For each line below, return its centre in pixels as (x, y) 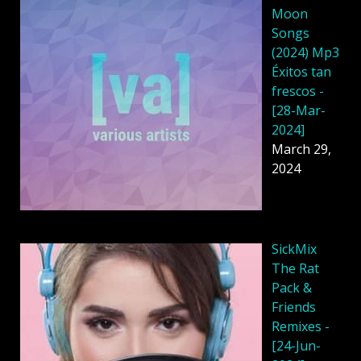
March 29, (301, 149)
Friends (294, 307)
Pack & (292, 288)
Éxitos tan (301, 71)
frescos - (298, 91)
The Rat (295, 269)
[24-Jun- (296, 346)
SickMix (294, 249)
